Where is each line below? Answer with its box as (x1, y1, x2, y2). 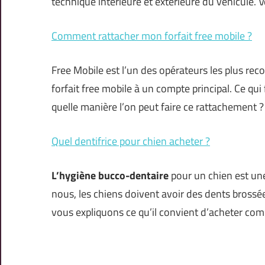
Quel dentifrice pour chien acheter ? (51, 133, 210, 150)
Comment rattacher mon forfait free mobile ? (51, 28, 252, 44)
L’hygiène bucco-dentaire (51, 167, 169, 184)
